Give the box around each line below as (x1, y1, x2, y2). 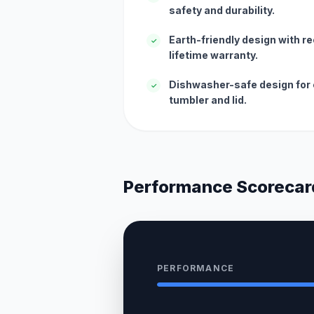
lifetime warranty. (169, 49, 258, 61)
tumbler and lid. (169, 94, 247, 106)
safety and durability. (169, 4, 275, 16)
